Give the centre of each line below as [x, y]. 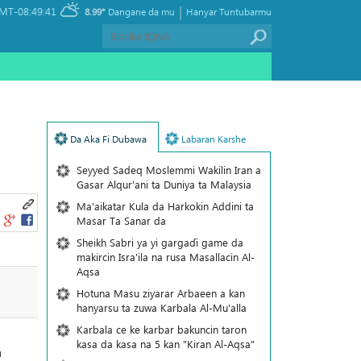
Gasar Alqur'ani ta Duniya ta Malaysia [164, 184]
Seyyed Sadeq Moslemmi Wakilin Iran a [168, 170]
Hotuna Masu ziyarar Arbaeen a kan [160, 293]
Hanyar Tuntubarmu [229, 11]
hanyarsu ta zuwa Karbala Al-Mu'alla [161, 307]
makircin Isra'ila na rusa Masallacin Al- [165, 257]
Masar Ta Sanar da [121, 220]
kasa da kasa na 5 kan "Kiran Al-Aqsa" [165, 344]
